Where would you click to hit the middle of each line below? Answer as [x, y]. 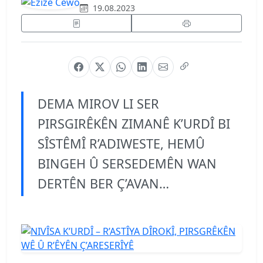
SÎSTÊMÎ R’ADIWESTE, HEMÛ [121, 143]
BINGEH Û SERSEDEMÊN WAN [127, 163]
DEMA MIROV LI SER [98, 103]
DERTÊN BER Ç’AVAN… [103, 183]
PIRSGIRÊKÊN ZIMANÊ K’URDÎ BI [134, 123]
